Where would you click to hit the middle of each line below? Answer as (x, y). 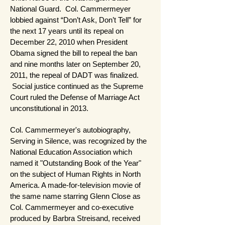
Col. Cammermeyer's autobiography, (70, 130)
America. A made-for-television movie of (75, 185)
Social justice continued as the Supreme (77, 86)
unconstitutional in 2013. (50, 108)
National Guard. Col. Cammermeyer (70, 9)
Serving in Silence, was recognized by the (78, 141)
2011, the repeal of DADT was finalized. (74, 75)
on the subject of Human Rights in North (75, 174)
